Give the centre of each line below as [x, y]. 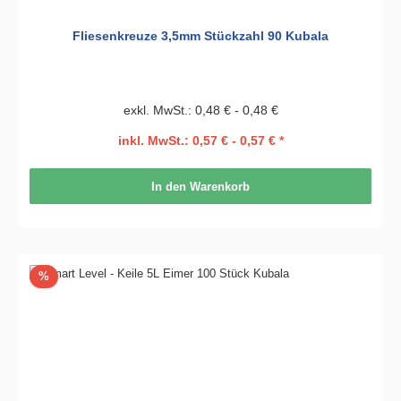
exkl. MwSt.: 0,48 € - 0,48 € [200, 111]
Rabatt [65, 276]
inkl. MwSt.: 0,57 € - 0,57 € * [200, 141]
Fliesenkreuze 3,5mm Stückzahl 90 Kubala [200, 36]
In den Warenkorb [200, 186]
